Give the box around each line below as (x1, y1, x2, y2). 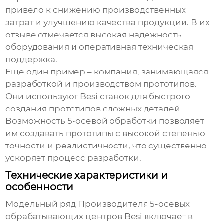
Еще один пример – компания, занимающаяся (5, 67, 209, 77)
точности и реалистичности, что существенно (5, 141, 207, 151)
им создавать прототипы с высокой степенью (5, 128, 206, 139)
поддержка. (5, 54, 58, 65)
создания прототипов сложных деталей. (5, 104, 183, 114)
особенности (5, 181, 74, 193)
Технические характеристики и (5, 169, 168, 182)
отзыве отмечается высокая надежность (5, 30, 182, 40)
